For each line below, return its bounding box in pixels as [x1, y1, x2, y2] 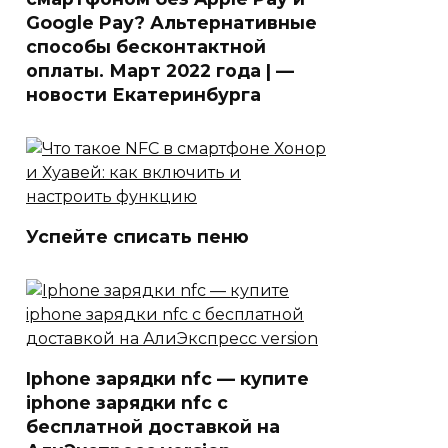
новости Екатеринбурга [26, 83, 261, 105]
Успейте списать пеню [26, 225, 249, 247]
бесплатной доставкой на [26, 415, 280, 437]
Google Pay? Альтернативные [26, 11, 317, 33]
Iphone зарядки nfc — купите [26, 367, 309, 389]
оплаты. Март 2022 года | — [26, 59, 294, 81]
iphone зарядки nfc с [26, 391, 228, 413]
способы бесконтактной [26, 35, 266, 57]
